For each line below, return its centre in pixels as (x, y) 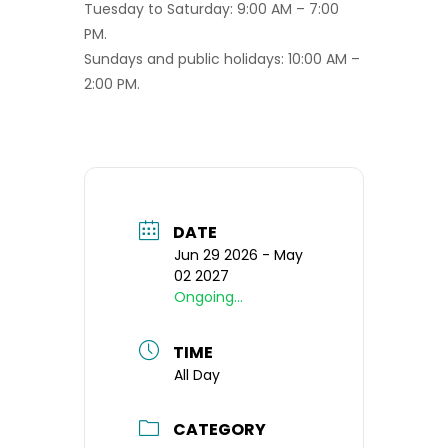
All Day (197, 374)
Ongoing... (208, 296)
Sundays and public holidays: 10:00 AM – (222, 59)
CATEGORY (219, 430)
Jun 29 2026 (216, 254)
